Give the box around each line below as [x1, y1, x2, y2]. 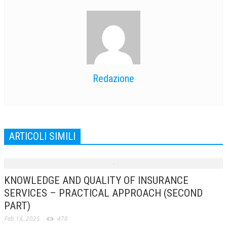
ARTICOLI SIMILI [9, 130, 75, 142]
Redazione [93, 72, 134, 85]
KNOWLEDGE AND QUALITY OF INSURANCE [4, 174, 188, 186]
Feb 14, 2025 [4, 215, 40, 222]
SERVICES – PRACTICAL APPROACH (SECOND [4, 186, 203, 199]
